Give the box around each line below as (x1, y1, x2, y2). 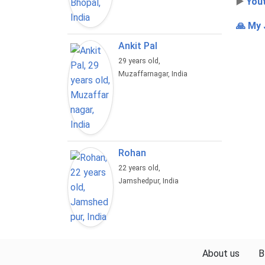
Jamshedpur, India (118, 177, 179, 186)
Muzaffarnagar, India (118, 70, 188, 79)
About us (202, 248, 240, 260)
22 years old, (118, 164, 163, 173)
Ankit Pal (118, 40, 158, 52)
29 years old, (118, 57, 163, 66)
